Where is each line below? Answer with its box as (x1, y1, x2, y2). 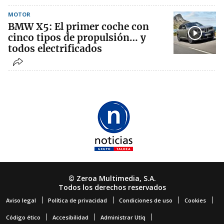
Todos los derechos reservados (58, 182, 166, 192)
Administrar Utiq (100, 213, 145, 221)
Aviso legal (6, 196, 36, 204)
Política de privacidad (48, 196, 107, 204)
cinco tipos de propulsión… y (8, 31, 146, 44)
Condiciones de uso (119, 196, 172, 204)
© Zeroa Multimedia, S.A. (68, 173, 156, 183)
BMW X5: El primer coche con (8, 20, 149, 33)
